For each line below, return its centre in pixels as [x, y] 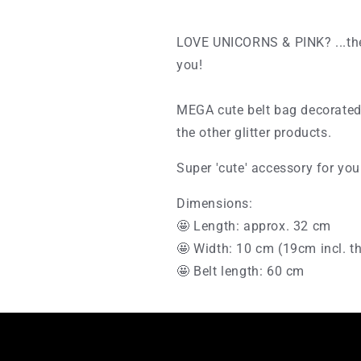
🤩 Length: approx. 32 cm [254, 226]
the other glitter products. [254, 133]
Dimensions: [215, 203]
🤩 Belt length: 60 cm [241, 271]
